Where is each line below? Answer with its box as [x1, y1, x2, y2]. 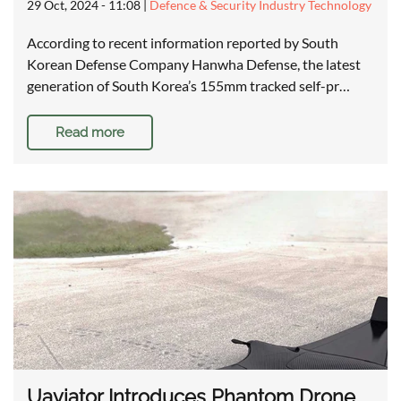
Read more [55, 124, 124, 141]
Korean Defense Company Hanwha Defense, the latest [27, 55, 361, 73]
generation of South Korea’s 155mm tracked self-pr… [27, 77, 350, 95]
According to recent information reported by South [27, 34, 338, 52]
